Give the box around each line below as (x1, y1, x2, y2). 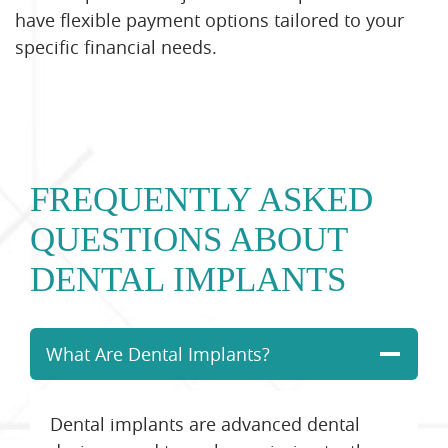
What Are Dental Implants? (46, 342, 270, 367)
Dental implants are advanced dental (50, 412, 360, 437)
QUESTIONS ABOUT (30, 219, 347, 259)
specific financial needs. (15, 34, 217, 59)
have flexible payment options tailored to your (15, 7, 404, 32)
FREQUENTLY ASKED (30, 179, 373, 219)
